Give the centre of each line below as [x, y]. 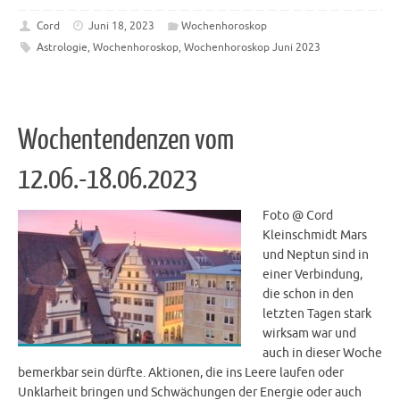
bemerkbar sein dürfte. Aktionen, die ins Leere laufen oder [181, 373]
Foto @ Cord [298, 216]
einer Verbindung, [312, 275]
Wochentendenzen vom [126, 141]
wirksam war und [309, 334]
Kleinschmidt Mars [315, 236]
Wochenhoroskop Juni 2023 [252, 47]
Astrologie [62, 47]
